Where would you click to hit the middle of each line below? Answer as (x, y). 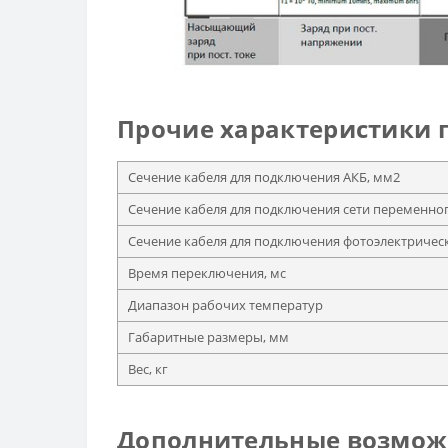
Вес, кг (148, 368)
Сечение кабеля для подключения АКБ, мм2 (264, 176)
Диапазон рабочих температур (225, 304)
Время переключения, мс (207, 272)
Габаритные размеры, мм (208, 336)
